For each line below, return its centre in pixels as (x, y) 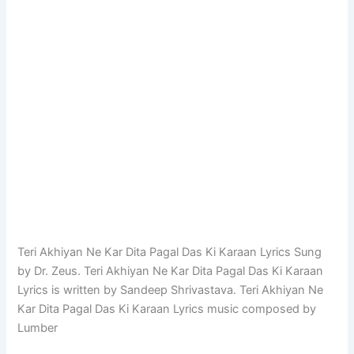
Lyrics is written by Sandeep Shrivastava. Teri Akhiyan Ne (171, 290)
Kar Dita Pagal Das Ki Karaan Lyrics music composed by (167, 309)
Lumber (38, 328)
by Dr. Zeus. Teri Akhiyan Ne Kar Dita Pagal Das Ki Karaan (171, 271)
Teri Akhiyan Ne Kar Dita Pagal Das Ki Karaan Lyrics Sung (170, 252)
